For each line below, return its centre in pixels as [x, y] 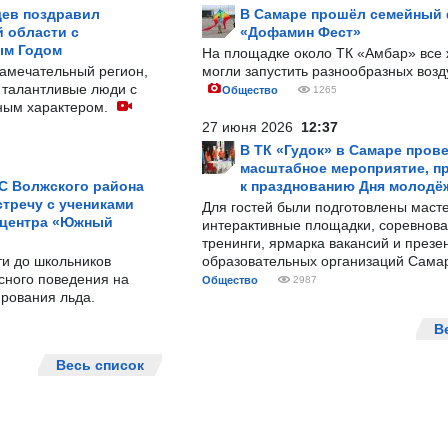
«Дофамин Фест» [300, 32]
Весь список [100, 365]
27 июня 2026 [251, 127]
